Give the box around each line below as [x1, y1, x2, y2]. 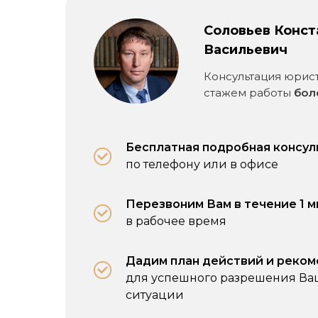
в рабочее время [126, 214, 226, 228]
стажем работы [204, 86, 294, 99]
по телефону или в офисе [126, 158, 278, 171]
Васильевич [204, 42, 287, 57]
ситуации [126, 288, 184, 302]
